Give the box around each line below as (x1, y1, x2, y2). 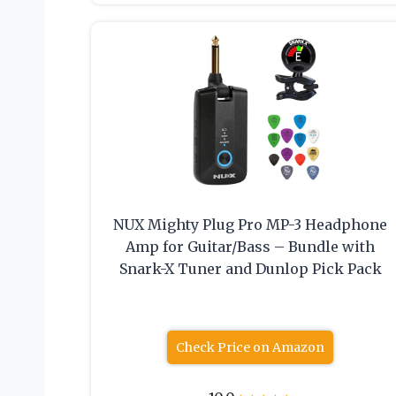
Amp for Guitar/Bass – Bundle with (126, 238, 376, 256)
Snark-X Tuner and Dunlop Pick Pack (118, 260, 382, 278)
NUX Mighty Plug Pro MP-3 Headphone (113, 216, 388, 234)
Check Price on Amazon (176, 339, 325, 356)
